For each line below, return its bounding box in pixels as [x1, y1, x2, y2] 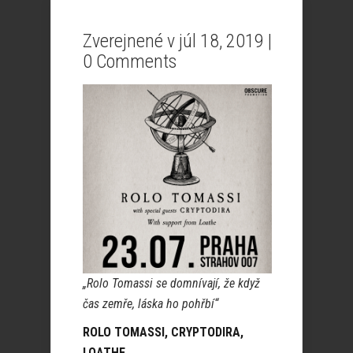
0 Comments [83, 50, 176, 72]
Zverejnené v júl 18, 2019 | [83, 30, 272, 52]
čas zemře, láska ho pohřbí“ [83, 296, 218, 311]
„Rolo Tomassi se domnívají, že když [83, 276, 260, 291]
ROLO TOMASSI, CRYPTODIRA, [83, 325, 243, 340]
